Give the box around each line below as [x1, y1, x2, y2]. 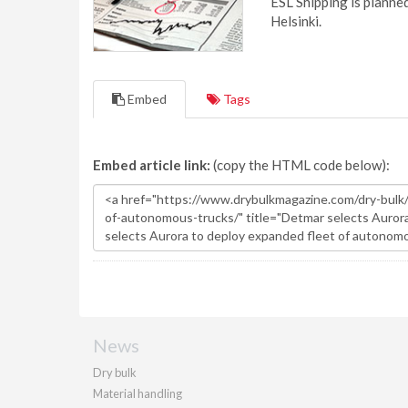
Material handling [93, 385, 182, 401]
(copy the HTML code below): [210, 156, 390, 173]
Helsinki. [270, 13, 321, 29]
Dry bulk [93, 364, 137, 380]
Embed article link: [93, 156, 210, 173]
